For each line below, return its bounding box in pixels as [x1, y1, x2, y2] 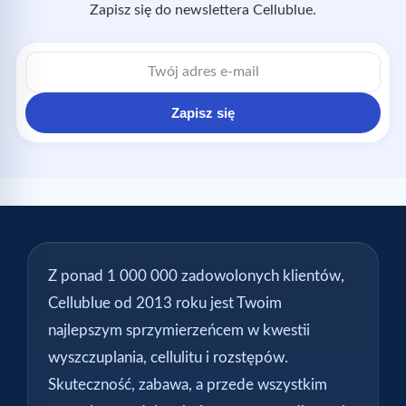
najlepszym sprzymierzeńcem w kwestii [48, 322, 310, 338]
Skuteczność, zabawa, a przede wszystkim [48, 376, 327, 392]
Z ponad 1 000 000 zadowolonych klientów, [48, 267, 344, 284]
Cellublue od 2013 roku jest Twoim [48, 295, 282, 311]
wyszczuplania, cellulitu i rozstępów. [48, 349, 288, 365]
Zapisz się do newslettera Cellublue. [90, 2, 316, 17]
